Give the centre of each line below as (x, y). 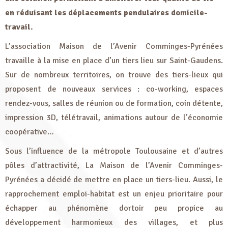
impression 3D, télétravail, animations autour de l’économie (114, 118)
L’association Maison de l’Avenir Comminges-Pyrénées (114, 46)
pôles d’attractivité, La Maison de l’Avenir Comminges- (114, 165)
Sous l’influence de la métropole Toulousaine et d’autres (114, 151)
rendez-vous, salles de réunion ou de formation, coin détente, (114, 103)
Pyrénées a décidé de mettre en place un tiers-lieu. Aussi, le (114, 180)
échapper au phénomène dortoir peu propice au (114, 208)
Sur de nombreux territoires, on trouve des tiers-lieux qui (114, 75)
